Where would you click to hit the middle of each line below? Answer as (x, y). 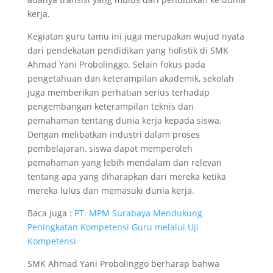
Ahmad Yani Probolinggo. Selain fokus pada (116, 65)
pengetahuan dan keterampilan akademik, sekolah (130, 79)
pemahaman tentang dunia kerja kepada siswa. (124, 121)
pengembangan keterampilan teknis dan (110, 107)
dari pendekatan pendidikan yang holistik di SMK (128, 51)
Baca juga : (51, 213)
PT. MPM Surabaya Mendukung (138, 213)
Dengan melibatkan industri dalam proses (113, 135)
